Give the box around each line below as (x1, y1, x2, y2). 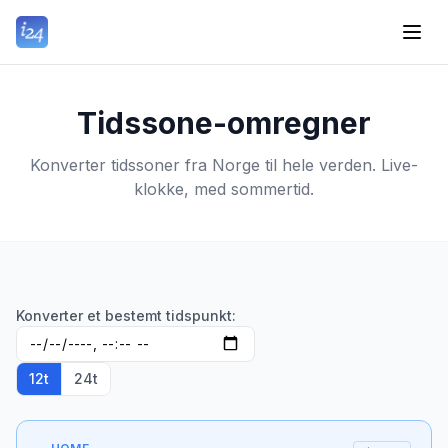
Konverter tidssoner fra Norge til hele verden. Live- (30, 155, 418, 175)
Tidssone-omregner (77, 105, 371, 141)
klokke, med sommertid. (134, 179, 314, 199)
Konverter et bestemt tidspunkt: (16, 307, 236, 324)
